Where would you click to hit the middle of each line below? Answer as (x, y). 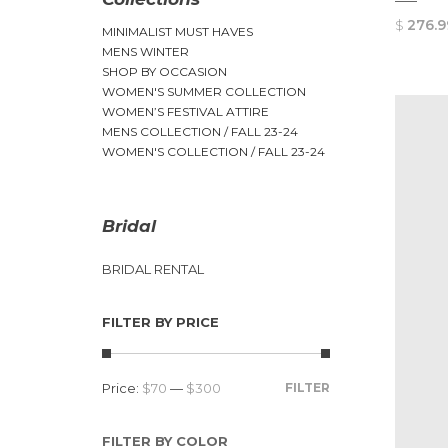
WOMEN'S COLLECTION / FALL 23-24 (213, 151)
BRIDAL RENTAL (153, 269)
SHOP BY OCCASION (164, 71)
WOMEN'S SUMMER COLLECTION (204, 91)
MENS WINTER (145, 51)
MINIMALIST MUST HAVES (177, 31)
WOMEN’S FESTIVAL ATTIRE (185, 111)
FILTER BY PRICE (160, 322)
